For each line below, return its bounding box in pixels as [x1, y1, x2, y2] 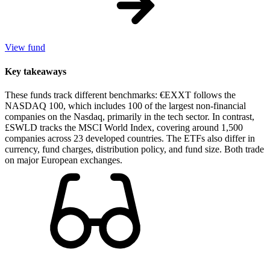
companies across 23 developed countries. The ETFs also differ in [5, 133, 255, 143]
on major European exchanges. [5, 154, 122, 165]
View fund [5, 42, 45, 53]
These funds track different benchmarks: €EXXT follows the [5, 89, 236, 100]
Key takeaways [5, 66, 66, 77]
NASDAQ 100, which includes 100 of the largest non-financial [5, 100, 246, 111]
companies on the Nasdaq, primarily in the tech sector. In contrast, [5, 111, 254, 122]
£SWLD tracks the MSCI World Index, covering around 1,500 [5, 122, 243, 133]
